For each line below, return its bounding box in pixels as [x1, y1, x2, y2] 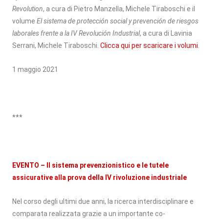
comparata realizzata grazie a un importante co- [12, 209, 165, 218]
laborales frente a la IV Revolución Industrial [12, 29, 140, 37]
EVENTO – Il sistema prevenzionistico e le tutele [12, 161, 169, 169]
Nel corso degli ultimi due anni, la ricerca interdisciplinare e [12, 197, 194, 205]
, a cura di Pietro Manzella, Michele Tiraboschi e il [43, 4, 195, 13]
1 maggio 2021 [12, 65, 58, 73]
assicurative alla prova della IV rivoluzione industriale [12, 173, 187, 181]
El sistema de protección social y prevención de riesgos [37, 17, 198, 25]
